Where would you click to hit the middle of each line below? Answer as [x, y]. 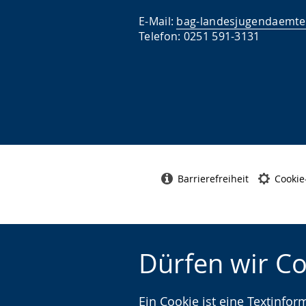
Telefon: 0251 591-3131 [199, 36]
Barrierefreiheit [213, 179]
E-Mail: [158, 21]
